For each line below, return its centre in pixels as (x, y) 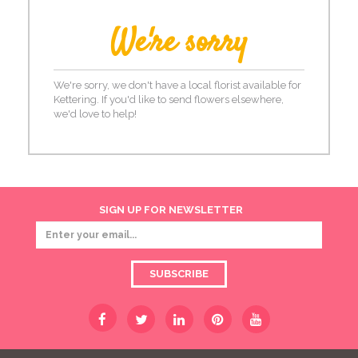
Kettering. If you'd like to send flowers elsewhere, (169, 99)
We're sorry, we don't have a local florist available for (177, 85)
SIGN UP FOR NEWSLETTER (171, 210)
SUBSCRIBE (179, 274)
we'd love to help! (95, 114)
